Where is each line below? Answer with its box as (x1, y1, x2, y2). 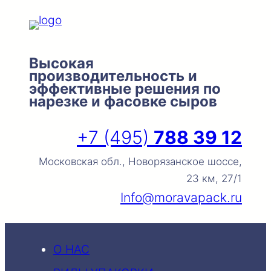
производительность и (29, 67, 197, 85)
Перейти (4, 7, 52, 21)
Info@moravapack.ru (120, 190, 242, 205)
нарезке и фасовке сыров (29, 93, 217, 110)
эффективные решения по (29, 80, 221, 97)
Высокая (29, 54, 94, 72)
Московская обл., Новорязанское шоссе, (39, 155, 242, 168)
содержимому (4, 45, 85, 60)
